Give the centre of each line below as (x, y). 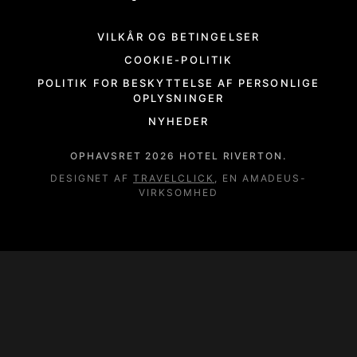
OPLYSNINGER (178, 98)
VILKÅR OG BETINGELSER (178, 37)
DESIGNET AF (91, 178)
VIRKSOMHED (178, 193)
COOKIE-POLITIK (178, 60)
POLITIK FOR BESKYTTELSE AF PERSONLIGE (178, 83)
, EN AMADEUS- (261, 178)
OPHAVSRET (108, 156)
